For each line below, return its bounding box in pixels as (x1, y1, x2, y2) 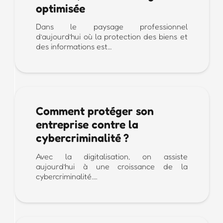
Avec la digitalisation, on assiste (36, 151, 188, 161)
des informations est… (36, 41, 112, 51)
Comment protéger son (36, 104, 154, 118)
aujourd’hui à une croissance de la (36, 161, 188, 171)
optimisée (36, 1, 86, 15)
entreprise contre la (36, 117, 139, 131)
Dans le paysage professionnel (36, 21, 188, 31)
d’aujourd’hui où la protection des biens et (36, 31, 188, 41)
